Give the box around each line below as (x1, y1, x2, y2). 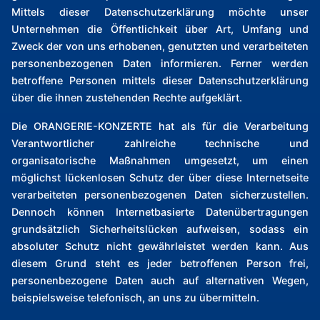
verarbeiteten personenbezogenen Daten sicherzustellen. (11, 189, 309, 201)
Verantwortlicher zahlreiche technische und (11, 137, 309, 150)
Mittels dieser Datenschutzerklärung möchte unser (11, 6, 309, 19)
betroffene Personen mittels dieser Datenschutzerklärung (11, 74, 309, 87)
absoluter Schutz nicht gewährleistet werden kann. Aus (11, 240, 309, 253)
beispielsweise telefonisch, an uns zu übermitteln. (11, 291, 259, 304)
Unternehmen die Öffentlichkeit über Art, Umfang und (11, 23, 309, 36)
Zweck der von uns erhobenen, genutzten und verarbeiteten (11, 40, 309, 53)
